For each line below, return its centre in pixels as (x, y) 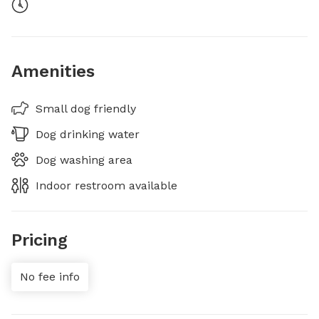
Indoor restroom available (106, 185)
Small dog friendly (86, 109)
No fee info (50, 277)
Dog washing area (84, 160)
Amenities (53, 71)
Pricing (40, 240)
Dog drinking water (88, 134)
